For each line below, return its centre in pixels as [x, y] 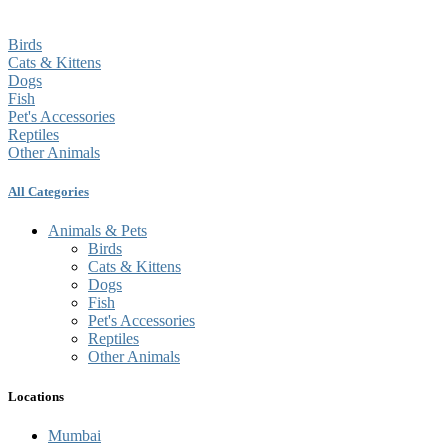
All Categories [48, 192]
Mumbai [74, 435]
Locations [36, 396]
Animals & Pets [97, 231]
